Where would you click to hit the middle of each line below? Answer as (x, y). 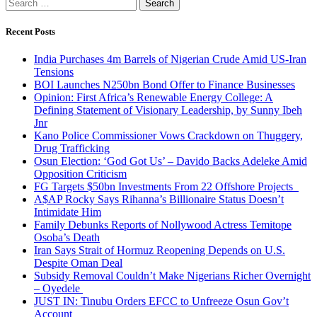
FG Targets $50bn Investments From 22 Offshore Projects (166, 187)
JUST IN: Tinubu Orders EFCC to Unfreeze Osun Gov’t (161, 301)
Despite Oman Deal (78, 263)
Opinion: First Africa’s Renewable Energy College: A (154, 98)
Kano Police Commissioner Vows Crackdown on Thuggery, (168, 136)
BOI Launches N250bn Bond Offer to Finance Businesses (165, 85)
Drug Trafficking (72, 149)
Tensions (54, 72)
